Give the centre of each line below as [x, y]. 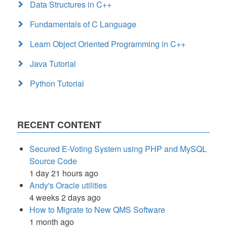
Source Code [53, 161]
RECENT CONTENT [59, 125]
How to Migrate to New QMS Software [97, 210]
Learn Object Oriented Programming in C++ [108, 44]
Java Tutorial [53, 64]
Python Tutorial [57, 83]
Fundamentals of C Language [83, 24]
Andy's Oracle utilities [68, 185]
